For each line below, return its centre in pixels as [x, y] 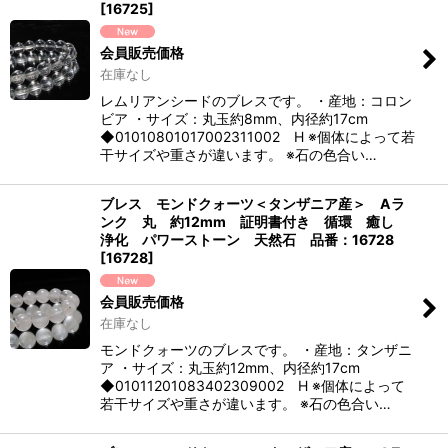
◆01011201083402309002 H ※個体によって [252, 385]
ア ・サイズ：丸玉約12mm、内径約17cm [230, 367]
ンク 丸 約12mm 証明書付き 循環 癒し [254, 221]
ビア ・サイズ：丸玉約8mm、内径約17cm [234, 118]
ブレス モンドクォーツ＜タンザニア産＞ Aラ [252, 203]
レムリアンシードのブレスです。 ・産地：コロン [256, 100]
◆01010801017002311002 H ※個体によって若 [257, 136]
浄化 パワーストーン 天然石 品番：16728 [247, 239]
